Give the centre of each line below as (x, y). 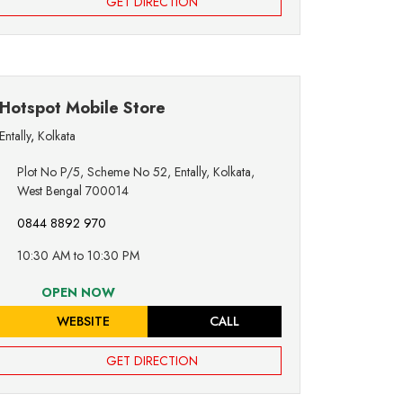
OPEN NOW (76, 293)
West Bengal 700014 (73, 191)
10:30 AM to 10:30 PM (78, 256)
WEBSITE (81, 322)
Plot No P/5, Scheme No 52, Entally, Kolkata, (136, 172)
